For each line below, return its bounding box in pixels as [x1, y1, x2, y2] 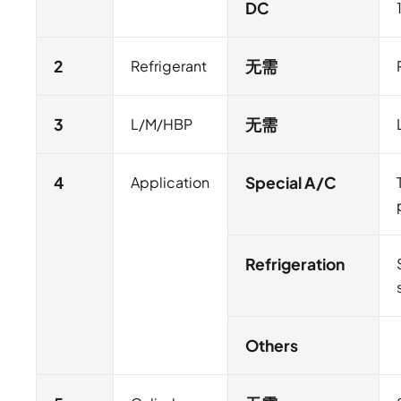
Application [131, 173, 210, 192]
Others [245, 336, 299, 356]
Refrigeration [245, 254, 346, 275]
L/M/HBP [131, 115, 193, 134]
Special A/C [245, 173, 337, 193]
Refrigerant [131, 56, 208, 76]
